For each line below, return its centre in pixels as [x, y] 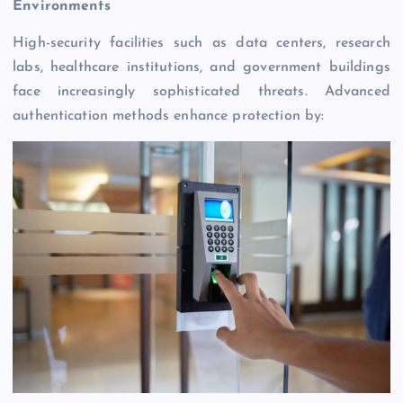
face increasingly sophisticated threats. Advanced [201, 92]
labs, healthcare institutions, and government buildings [201, 68]
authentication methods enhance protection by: [169, 116]
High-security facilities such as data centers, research [201, 44]
